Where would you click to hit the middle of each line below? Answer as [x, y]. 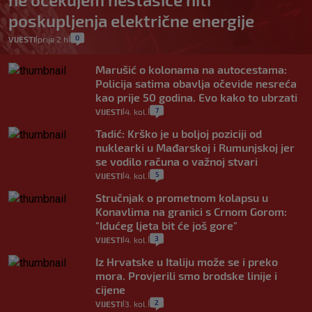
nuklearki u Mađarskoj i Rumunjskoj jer [195, 147]
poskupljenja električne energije [131, 20]
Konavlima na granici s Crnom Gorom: [191, 211]
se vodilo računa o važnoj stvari [177, 161]
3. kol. [136, 303]
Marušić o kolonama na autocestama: [191, 69]
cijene [110, 289]
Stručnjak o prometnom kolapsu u [182, 197]
